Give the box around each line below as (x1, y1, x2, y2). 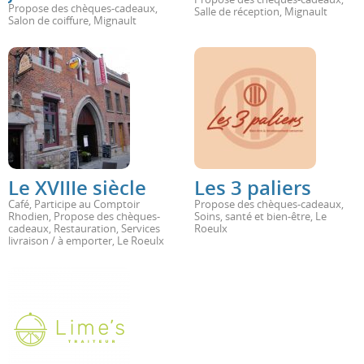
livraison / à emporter (8, 233, 112, 248)
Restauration (54, 221, 116, 236)
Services (121, 221, 160, 236)
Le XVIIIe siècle (8, 175, 146, 201)
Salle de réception (194, 4, 279, 19)
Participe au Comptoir (34, 197, 140, 211)
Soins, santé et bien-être (194, 209, 310, 223)
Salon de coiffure (8, 13, 89, 28)
